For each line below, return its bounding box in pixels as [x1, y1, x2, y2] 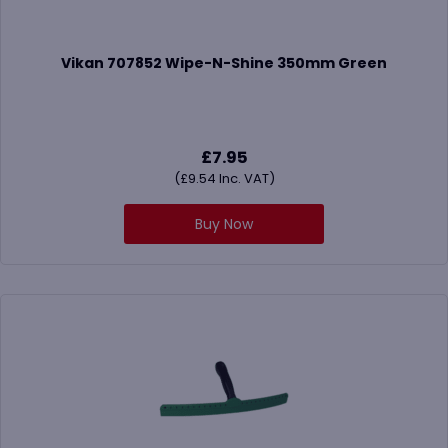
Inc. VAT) [215, 169, 275, 189]
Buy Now [195, 214, 253, 235]
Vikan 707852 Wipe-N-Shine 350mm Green [61, 53, 387, 74]
